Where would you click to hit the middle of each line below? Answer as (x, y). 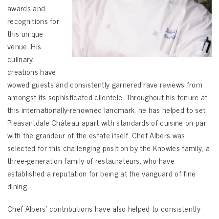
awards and (26, 8)
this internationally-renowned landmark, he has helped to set (107, 109)
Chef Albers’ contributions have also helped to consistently (104, 208)
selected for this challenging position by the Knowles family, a (109, 148)
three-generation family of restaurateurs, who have (91, 160)
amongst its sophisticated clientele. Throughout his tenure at (108, 97)
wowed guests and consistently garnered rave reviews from (105, 84)
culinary (20, 59)
